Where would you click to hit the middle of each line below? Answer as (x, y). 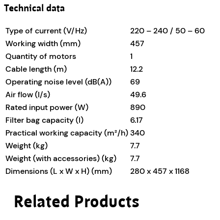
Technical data (34, 9)
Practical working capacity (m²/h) (67, 133)
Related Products (77, 203)
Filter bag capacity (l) (44, 120)
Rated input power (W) (47, 108)
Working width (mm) (43, 44)
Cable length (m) (36, 69)
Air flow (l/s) (28, 95)
